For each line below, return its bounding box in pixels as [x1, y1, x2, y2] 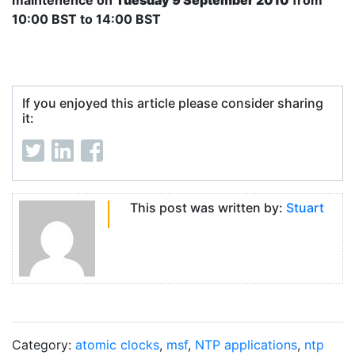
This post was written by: [129, 200, 286, 216]
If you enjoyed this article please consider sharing [22, 95, 323, 111]
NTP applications [195, 337, 297, 353]
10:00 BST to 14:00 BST [12, 11, 161, 27]
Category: [12, 337, 75, 353]
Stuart [285, 200, 324, 216]
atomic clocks [75, 337, 159, 353]
